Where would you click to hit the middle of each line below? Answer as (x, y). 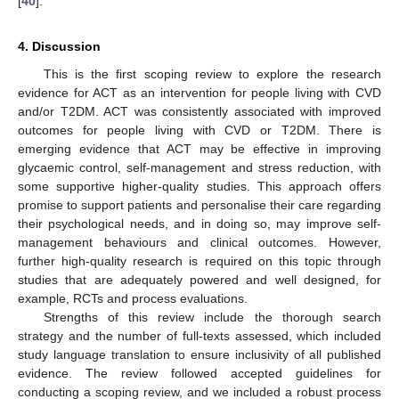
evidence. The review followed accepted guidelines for (199, 373)
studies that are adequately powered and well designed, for (199, 279)
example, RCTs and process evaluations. (133, 298)
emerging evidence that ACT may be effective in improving (199, 148)
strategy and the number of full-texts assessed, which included (199, 335)
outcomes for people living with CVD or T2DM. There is (199, 130)
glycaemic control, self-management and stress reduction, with (199, 167)
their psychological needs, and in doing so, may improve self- (199, 223)
